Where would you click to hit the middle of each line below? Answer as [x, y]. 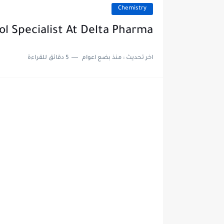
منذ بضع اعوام [101, 58]
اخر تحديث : [137, 58]
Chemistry [132, 9]
